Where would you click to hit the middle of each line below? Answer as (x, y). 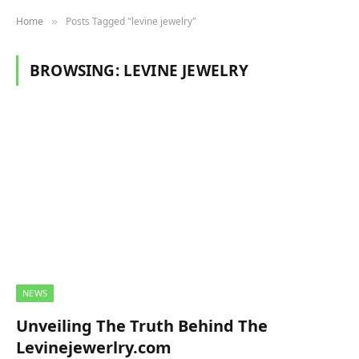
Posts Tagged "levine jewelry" (131, 21)
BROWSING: (77, 71)
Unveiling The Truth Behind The (142, 325)
